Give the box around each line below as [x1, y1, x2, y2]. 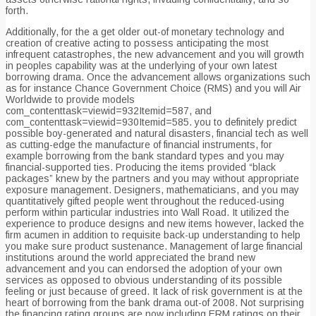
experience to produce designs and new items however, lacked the [6, 217, 304, 229]
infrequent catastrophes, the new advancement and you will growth [6, 48, 304, 60]
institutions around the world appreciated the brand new [6, 251, 255, 263]
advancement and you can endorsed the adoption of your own [6, 262, 282, 274]
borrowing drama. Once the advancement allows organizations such [6, 71, 310, 83]
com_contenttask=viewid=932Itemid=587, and [6, 104, 212, 116]
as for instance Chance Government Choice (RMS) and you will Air [6, 82, 301, 94]
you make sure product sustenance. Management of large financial [6, 240, 303, 252]
